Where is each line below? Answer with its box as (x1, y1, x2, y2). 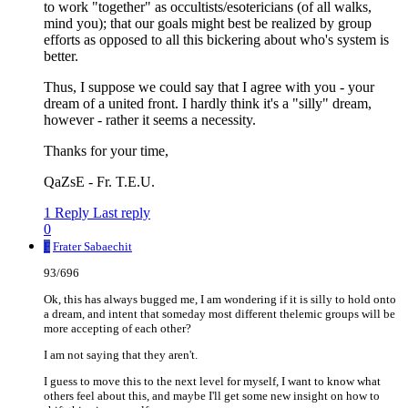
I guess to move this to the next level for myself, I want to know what (44, 374, 381, 389)
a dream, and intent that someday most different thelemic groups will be (44, 307, 395, 321)
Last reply (93, 205, 150, 221)
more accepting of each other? (44, 321, 191, 336)
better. (44, 48, 78, 65)
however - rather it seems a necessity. (44, 112, 256, 128)
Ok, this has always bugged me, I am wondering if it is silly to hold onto (44, 292, 396, 307)
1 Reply (44, 205, 89, 221)
